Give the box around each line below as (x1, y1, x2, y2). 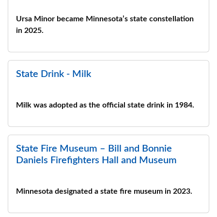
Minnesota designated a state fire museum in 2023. (16, 187, 192, 195)
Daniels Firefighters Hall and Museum (16, 155, 177, 165)
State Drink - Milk (16, 69, 91, 79)
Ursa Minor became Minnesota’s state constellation (16, 15, 194, 23)
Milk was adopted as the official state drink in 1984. (16, 101, 194, 109)
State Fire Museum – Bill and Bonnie (16, 144, 172, 154)
